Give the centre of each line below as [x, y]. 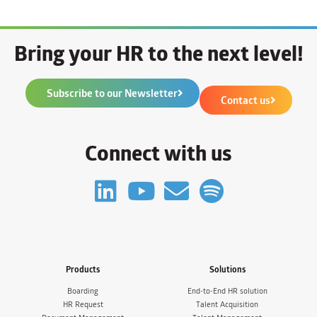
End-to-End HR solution [227, 292]
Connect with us [158, 154]
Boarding [83, 292]
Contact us [245, 100]
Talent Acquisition [227, 305]
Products [83, 270]
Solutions [227, 270]
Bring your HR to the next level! [158, 54]
